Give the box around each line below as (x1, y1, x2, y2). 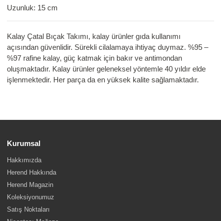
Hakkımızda (7, 156, 42, 164)
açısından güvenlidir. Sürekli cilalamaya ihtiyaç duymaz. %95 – (7, 43, 209, 52)
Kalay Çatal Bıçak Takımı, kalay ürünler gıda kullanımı (7, 32, 181, 41)
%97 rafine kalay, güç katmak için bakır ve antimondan (7, 54, 183, 63)
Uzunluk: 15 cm (7, 3, 58, 12)
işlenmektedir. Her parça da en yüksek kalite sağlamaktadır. (7, 75, 201, 84)
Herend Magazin (7, 181, 54, 188)
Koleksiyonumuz (7, 193, 55, 201)
